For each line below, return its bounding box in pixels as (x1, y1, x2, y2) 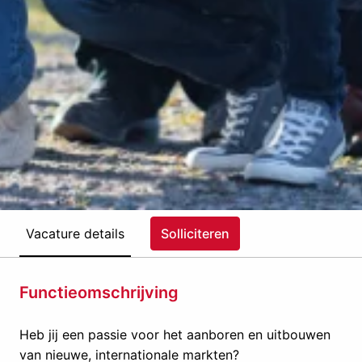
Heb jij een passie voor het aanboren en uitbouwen (19, 326, 330, 343)
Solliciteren (161, 225, 229, 242)
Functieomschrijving (19, 283, 179, 303)
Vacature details (26, 225, 124, 242)
